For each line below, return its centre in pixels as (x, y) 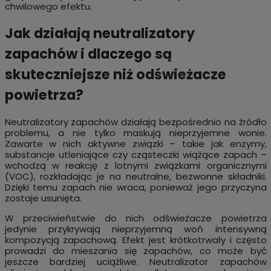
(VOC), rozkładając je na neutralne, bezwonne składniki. (135, 176)
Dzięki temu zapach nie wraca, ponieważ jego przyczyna (135, 187)
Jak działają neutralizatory (100, 34)
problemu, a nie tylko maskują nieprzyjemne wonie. (135, 132)
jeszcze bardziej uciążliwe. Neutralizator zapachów (135, 261)
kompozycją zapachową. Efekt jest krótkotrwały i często (135, 240)
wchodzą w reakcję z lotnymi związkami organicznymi (135, 165)
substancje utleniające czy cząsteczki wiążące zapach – (135, 154)
